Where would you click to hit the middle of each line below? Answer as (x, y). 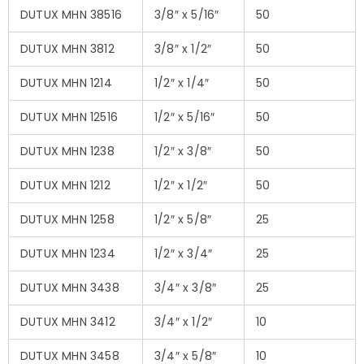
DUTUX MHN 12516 (69, 117)
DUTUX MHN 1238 (67, 151)
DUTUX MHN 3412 (68, 321)
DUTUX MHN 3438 (70, 287)
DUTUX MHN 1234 (68, 253)
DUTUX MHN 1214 (66, 82)
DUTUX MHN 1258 (67, 219)
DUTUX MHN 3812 (67, 48)
